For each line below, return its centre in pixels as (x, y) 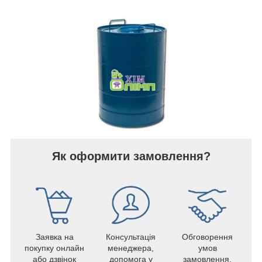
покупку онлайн (54, 248)
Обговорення (207, 237)
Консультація (131, 237)
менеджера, (131, 248)
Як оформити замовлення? (131, 156)
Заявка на (54, 237)
